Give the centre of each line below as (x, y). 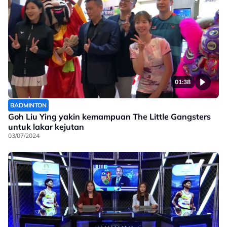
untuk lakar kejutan (46, 127)
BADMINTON (28, 105)
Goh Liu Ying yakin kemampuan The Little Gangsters (109, 117)
